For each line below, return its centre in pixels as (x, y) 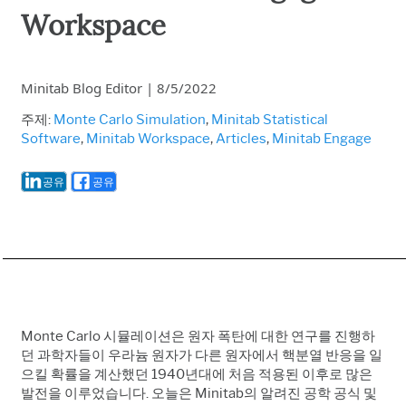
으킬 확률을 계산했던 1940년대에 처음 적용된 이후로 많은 (197, 374)
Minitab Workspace (148, 138)
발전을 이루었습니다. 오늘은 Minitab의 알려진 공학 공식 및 (199, 393)
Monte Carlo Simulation (130, 119)
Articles (241, 138)
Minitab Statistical (270, 119)
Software (51, 138)
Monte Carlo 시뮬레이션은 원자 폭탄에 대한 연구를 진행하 (198, 336)
